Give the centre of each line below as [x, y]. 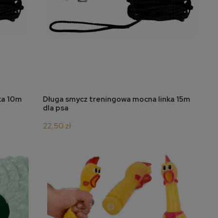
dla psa [56, 108]
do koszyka [127, 101]
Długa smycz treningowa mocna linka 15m [117, 100]
